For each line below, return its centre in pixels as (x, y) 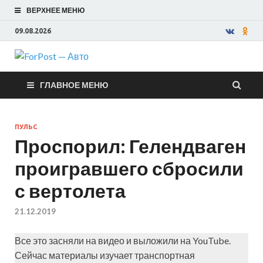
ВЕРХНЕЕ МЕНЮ (55, 10)
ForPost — (151, 73)
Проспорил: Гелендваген (130, 146)
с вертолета (70, 190)
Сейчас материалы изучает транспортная (105, 255)
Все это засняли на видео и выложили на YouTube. (123, 241)
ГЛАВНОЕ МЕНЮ (74, 85)
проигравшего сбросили (129, 168)
